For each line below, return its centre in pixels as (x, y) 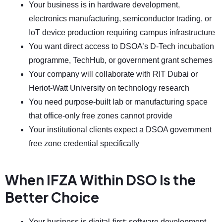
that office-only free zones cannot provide (101, 115)
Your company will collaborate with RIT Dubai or (113, 74)
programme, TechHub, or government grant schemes (121, 60)
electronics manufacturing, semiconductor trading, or (120, 18)
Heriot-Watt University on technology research (109, 88)
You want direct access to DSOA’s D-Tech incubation (121, 46)
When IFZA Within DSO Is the (100, 180)
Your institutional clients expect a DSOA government (120, 129)
